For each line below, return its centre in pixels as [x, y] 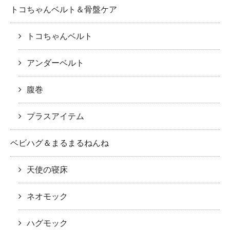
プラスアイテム [55, 116]
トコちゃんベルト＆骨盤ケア [64, 9]
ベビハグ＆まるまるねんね [60, 143]
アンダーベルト [55, 63]
